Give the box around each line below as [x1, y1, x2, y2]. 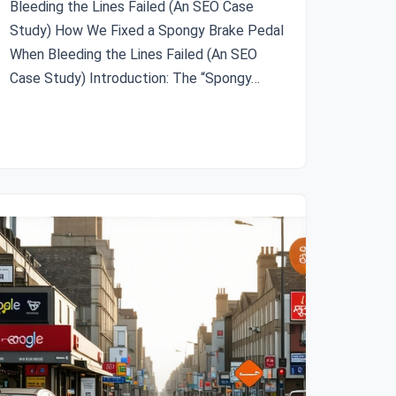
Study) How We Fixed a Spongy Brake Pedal [10, 22, 284, 39]
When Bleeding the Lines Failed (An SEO [10, 46, 257, 63]
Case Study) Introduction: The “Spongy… [10, 70, 263, 87]
